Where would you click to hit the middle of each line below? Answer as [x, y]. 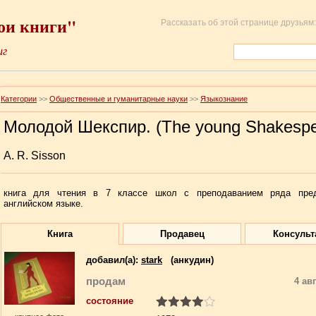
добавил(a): [114, 260]
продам [106, 281]
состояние [110, 301]
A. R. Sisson [35, 156]
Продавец [182, 234]
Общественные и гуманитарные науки [119, 99]
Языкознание [224, 99]
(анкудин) [189, 260]
